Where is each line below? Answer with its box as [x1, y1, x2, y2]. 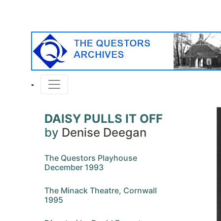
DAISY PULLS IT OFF [44, 111, 163, 126]
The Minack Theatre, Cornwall [44, 185, 157, 195]
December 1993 [44, 162, 104, 172]
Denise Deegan [62, 125, 147, 140]
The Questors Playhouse [44, 153, 137, 163]
